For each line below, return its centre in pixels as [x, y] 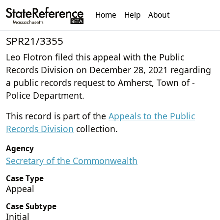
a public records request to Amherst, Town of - [100, 82]
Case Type [25, 178]
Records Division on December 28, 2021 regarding [109, 69]
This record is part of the [57, 116]
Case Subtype [31, 206]
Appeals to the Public [152, 116]
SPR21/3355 [35, 41]
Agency [20, 148]
